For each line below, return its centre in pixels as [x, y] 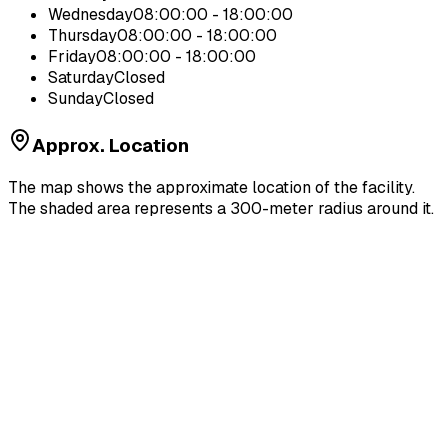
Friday [72, 57]
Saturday [81, 78]
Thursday [82, 36]
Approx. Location [110, 145]
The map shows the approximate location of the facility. [211, 187]
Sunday [75, 99]
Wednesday [90, 15]
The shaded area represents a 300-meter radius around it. [221, 208]
